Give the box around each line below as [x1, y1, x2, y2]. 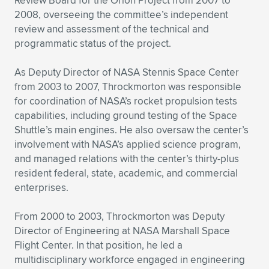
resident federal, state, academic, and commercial [14, 166, 238, 180]
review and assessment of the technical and [14, 22, 209, 36]
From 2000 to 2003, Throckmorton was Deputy [14, 209, 225, 223]
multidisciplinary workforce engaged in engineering [14, 252, 245, 267]
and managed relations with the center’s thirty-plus [14, 151, 239, 166]
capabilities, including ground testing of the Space [14, 108, 237, 122]
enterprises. [14, 180, 68, 195]
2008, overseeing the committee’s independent [14, 7, 228, 22]
